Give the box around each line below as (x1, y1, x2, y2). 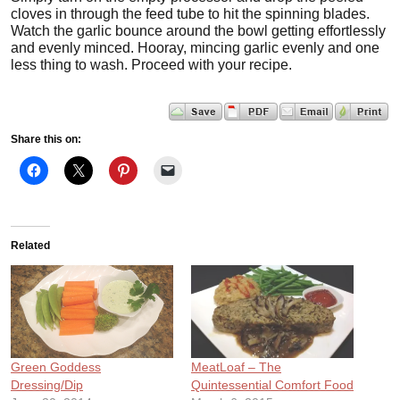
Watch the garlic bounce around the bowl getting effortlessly (11, 22, 386, 38)
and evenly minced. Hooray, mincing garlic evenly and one (11, 39, 379, 55)
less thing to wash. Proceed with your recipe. (11, 56, 292, 72)
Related (11, 238, 50, 252)
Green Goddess (11, 359, 101, 374)
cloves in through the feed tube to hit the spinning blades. (11, 5, 370, 21)
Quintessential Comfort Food (191, 377, 354, 392)
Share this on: (11, 132, 81, 146)
